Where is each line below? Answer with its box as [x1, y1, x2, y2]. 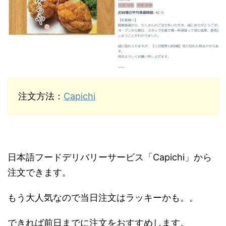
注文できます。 [8, 166, 71, 178]
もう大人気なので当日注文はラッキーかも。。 [8, 192, 198, 203]
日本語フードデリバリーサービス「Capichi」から [8, 151, 212, 162]
